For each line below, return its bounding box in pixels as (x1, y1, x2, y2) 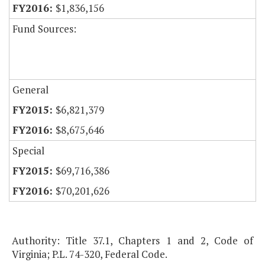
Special (12, 144, 44, 158)
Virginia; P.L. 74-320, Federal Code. (12, 247, 167, 261)
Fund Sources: (12, 22, 76, 36)
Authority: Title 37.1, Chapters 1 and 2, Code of (12, 234, 253, 248)
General (12, 83, 49, 97)
